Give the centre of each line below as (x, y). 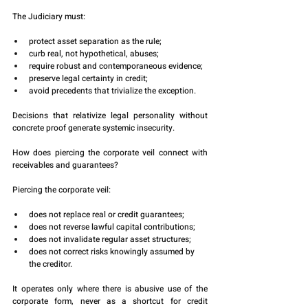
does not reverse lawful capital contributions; (112, 227)
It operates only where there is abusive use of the (110, 289)
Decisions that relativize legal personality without (110, 116)
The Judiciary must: (49, 17)
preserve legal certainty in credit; (88, 79)
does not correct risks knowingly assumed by (113, 252)
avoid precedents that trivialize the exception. (112, 91)
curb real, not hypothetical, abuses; (94, 54)
